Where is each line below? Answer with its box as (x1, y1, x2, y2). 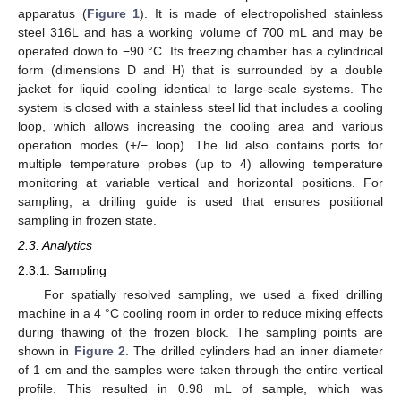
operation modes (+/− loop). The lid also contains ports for (18, 138, 383, 152)
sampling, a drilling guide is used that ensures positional (18, 194, 383, 209)
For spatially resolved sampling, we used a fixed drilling (43, 287, 383, 303)
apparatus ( (18, 6, 87, 21)
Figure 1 (86, 6, 141, 21)
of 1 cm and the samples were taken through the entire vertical (18, 363, 383, 378)
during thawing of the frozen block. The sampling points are (18, 325, 383, 340)
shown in (18, 344, 74, 359)
